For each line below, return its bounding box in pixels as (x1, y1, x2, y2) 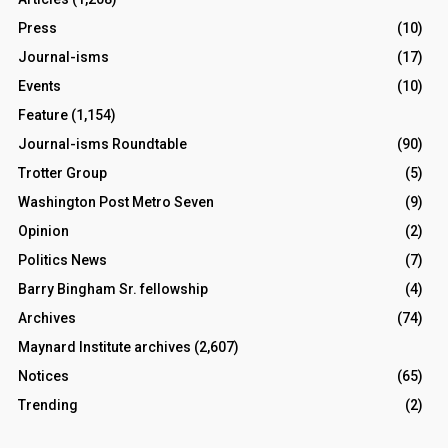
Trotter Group (18, 165, 108, 181)
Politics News (18, 252, 108, 268)
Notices (18, 368, 70, 384)
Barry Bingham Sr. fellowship (18, 281, 209, 297)
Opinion (18, 223, 70, 239)
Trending (18, 397, 79, 413)
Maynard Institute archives (18, 339, 192, 355)
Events (18, 78, 62, 94)
